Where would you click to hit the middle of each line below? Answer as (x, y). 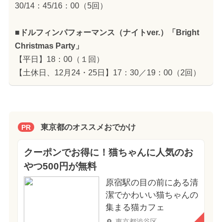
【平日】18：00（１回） (59, 59)
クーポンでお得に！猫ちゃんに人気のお (108, 153)
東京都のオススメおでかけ (88, 127)
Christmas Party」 (49, 46)
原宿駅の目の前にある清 (152, 183)
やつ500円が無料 (60, 166)
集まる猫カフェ (135, 208)
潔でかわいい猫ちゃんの (152, 195)
